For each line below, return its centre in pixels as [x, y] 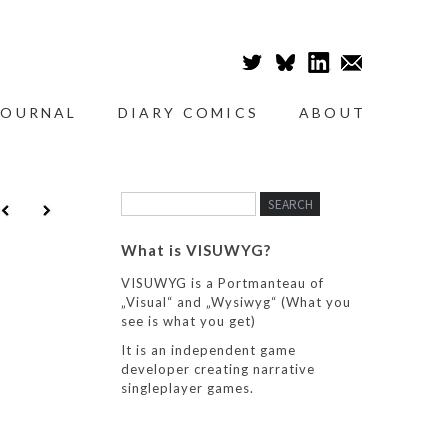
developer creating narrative [218, 369]
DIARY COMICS [188, 112]
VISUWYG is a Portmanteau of [222, 283]
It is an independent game [208, 350]
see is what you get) [188, 321]
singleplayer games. [187, 388]
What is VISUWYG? [196, 250]
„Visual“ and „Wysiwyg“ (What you [236, 302]
